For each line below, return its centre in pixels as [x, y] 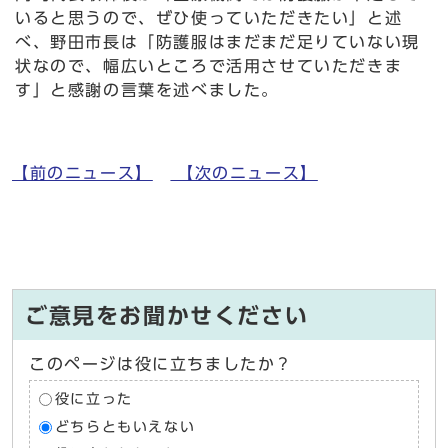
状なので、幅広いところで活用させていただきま [209, 65]
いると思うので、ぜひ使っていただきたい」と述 [209, 17]
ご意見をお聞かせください [167, 315]
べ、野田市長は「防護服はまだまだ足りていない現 [217, 41]
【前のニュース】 [82, 172]
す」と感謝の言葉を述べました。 [147, 89]
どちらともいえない [125, 426]
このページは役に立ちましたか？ [161, 363]
